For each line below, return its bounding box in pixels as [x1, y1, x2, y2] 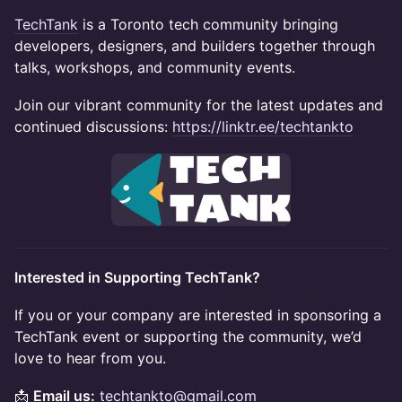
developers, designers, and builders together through [14, 37, 375, 56]
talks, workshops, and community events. [14, 58, 295, 77]
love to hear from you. [14, 348, 166, 367]
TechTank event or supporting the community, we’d [14, 327, 362, 345]
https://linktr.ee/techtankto [172, 118, 354, 136]
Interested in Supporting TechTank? [14, 267, 260, 286]
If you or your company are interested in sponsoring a [14, 305, 381, 324]
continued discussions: [14, 118, 172, 136]
